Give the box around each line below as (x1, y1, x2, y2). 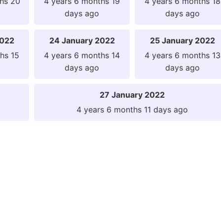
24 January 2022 (49, 35, 115, 45)
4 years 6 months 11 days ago (76, 104, 188, 114)
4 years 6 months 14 (44, 50, 120, 60)
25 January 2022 (150, 35, 215, 45)
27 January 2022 (100, 89, 165, 100)
